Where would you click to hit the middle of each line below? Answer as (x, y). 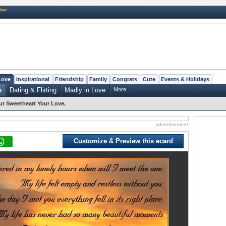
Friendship (69, 79)
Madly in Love (85, 90)
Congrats (125, 79)
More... (122, 89)
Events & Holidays (185, 79)
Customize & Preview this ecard (123, 141)
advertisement (172, 124)
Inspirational (33, 79)
